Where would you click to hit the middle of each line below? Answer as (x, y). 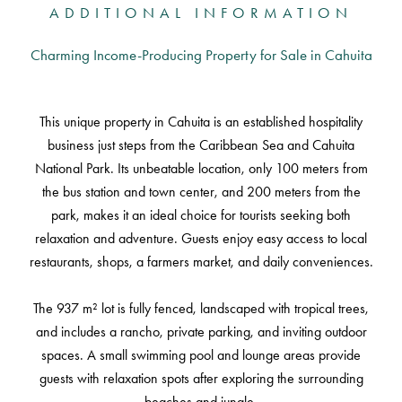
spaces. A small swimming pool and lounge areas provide (201, 355)
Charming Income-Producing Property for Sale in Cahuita (201, 55)
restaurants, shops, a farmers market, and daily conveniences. (201, 262)
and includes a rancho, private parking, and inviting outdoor (201, 332)
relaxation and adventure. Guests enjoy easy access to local (201, 238)
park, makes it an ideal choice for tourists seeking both (201, 215)
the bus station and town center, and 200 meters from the (201, 192)
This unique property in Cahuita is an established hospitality (201, 122)
